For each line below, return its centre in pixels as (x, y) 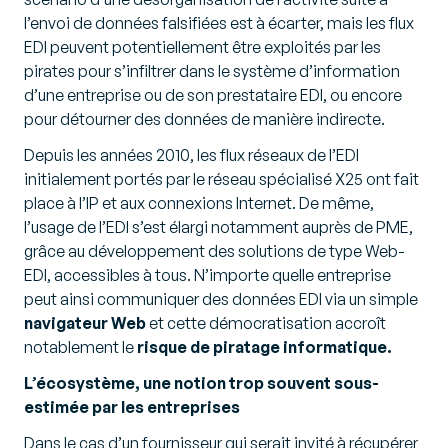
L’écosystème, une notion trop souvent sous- (201, 383)
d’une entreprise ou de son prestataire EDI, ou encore (213, 95)
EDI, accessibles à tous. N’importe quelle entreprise (207, 275)
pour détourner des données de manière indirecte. (204, 119)
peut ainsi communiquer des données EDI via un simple (221, 299)
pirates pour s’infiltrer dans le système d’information (212, 71)
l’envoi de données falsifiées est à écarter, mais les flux (219, 23)
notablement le (80, 347)
